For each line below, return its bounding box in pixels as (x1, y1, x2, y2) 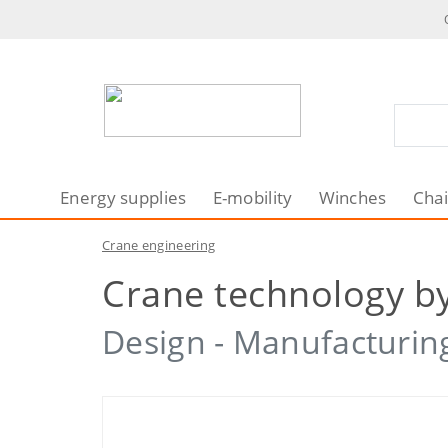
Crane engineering (102, 236, 216, 254)
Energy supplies (60, 186, 187, 209)
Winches (318, 186, 387, 209)
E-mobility (212, 186, 293, 209)
